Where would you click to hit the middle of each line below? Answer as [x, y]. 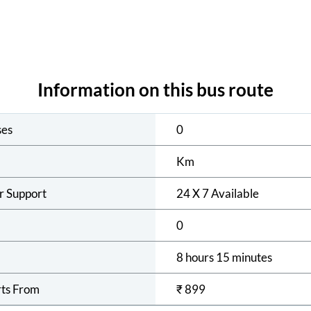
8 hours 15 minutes [224, 257]
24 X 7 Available [218, 193]
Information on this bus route [155, 89]
